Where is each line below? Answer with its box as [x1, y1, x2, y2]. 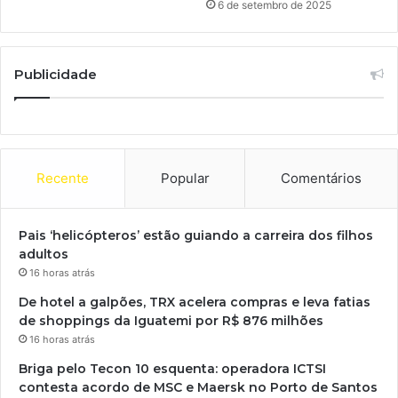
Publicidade [14, 65, 97, 83]
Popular [160, 169, 210, 187]
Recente [36, 169, 89, 187]
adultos [19, 245, 68, 262]
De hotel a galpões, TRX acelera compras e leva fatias [19, 293, 370, 310]
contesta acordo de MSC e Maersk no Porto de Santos [19, 378, 378, 395]
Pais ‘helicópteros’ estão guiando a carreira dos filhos [19, 227, 373, 243]
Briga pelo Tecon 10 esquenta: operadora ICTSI [19, 360, 326, 377]
